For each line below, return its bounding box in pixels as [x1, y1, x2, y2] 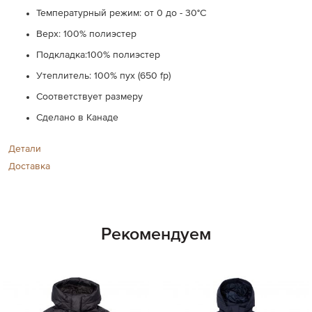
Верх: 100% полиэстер [36, 29, 140, 39]
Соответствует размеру [36, 92, 143, 102]
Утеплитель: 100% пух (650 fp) [36, 71, 171, 81]
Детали [8, 144, 42, 154]
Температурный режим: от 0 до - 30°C [36, 8, 207, 18]
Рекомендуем [101, 226, 211, 244]
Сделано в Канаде [36, 113, 119, 123]
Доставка [8, 162, 51, 171]
